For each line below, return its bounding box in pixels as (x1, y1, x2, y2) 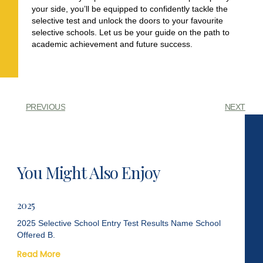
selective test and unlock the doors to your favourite (31, 16, 223, 26)
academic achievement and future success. (31, 39, 193, 49)
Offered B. (17, 230, 56, 240)
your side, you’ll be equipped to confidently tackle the (31, 4, 228, 14)
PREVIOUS (25, 102, 66, 112)
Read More (17, 248, 61, 260)
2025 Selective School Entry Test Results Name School (17, 218, 221, 228)
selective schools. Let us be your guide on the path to (31, 28, 230, 38)
